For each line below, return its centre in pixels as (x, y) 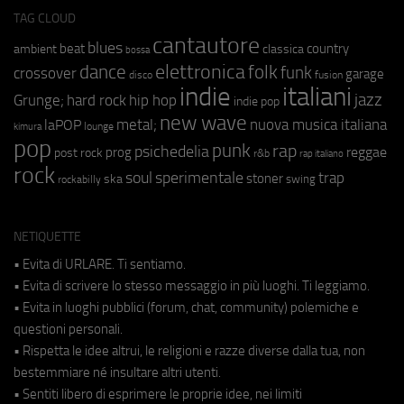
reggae (367, 151)
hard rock (96, 100)
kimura (28, 126)
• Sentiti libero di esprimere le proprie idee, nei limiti (158, 394)
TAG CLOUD (45, 18)
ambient (35, 49)
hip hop (153, 100)
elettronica (200, 71)
